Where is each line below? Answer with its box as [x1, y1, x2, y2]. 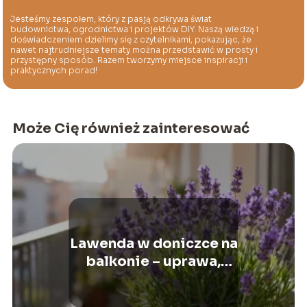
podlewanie [110, 288, 197, 306]
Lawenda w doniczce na [69, 234, 238, 252]
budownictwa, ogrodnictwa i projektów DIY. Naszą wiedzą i [10, 24, 259, 35]
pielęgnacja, [110, 270, 197, 288]
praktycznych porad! [10, 65, 98, 76]
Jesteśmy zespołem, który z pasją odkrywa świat [10, 14, 212, 25]
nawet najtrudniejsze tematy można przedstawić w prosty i [10, 45, 258, 56]
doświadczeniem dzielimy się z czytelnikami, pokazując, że [10, 34, 252, 45]
